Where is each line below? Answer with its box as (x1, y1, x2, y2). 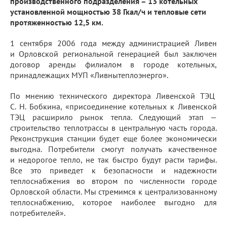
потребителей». (10, 208, 65, 218)
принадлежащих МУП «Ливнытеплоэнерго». (10, 70, 168, 80)
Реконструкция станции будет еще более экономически (10, 133, 217, 143)
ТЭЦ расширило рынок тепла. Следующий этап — (10, 112, 217, 122)
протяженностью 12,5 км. (10, 17, 103, 27)
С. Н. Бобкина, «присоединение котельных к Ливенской (10, 101, 217, 111)
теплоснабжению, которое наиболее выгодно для (10, 197, 217, 207)
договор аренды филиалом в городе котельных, (10, 59, 217, 69)
